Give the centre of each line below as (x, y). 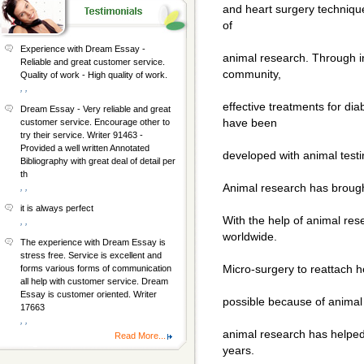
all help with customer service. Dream (94, 281)
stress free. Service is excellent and (91, 255)
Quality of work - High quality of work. (94, 75)
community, (252, 74)
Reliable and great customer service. (93, 62)
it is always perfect (57, 208)
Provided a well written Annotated (85, 148)
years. (238, 351)
